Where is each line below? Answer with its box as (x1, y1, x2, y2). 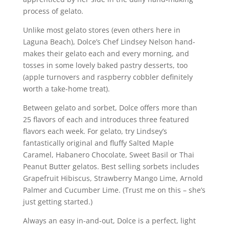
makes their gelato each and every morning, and (22, 48, 189, 58)
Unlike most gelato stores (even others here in (22, 25, 180, 35)
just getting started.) (22, 196, 93, 207)
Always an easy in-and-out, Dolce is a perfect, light (22, 215, 196, 225)
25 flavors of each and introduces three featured (22, 114, 189, 124)
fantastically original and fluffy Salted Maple (22, 138, 174, 148)
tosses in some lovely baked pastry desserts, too (22, 60, 188, 70)
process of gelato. (22, 6, 83, 16)
